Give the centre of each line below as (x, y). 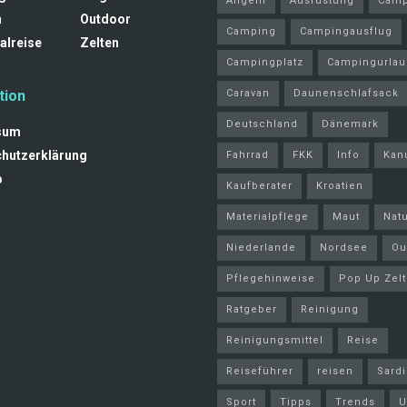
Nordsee (344, 248)
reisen (335, 372)
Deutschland (262, 124)
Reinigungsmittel (275, 341)
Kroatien (340, 186)
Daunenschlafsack (346, 94)
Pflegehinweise (271, 279)
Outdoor (105, 20)
